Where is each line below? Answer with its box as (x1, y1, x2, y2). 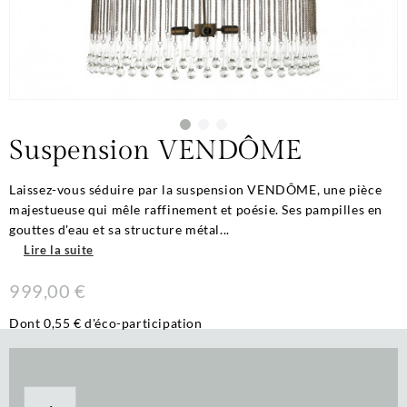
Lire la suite (24, 243, 94, 258)
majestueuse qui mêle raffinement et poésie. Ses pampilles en (9, 202, 383, 218)
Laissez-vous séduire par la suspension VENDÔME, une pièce (9, 182, 382, 198)
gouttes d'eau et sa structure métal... (9, 222, 230, 238)
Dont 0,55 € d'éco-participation (9, 314, 203, 331)
